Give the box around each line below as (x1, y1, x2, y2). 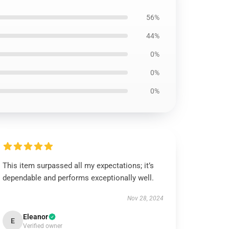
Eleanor (23, 213, 49, 221)
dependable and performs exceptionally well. (3, 173, 154, 182)
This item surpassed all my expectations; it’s (3, 161, 154, 170)
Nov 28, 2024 (127, 195, 164, 202)
